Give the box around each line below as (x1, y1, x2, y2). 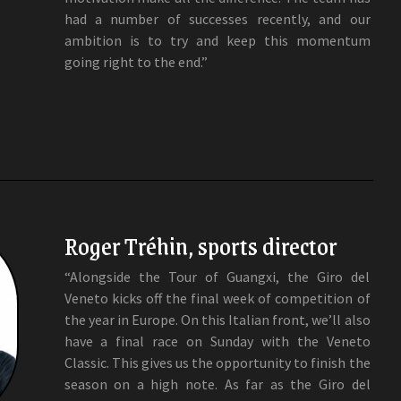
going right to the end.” (64, 52, 208, 71)
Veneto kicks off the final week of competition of (64, 288, 371, 307)
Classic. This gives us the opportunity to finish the (64, 353, 371, 371)
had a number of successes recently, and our (64, 9, 371, 28)
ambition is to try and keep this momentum (64, 30, 371, 49)
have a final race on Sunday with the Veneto (64, 331, 371, 350)
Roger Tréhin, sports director (64, 225, 337, 265)
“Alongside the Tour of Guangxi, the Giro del (64, 267, 371, 286)
